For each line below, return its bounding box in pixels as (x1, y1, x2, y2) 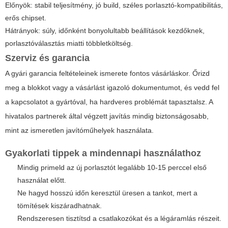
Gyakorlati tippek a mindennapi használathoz (5, 148, 201, 158)
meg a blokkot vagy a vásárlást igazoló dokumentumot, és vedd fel (5, 83, 219, 92)
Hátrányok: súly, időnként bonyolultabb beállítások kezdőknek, (5, 26, 205, 35)
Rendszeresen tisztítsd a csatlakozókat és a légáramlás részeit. (17, 214, 221, 222)
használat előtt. (17, 176, 66, 184)
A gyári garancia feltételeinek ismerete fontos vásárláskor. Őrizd (5, 69, 210, 77)
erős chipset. (5, 13, 46, 22)
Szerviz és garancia (5, 52, 90, 63)
